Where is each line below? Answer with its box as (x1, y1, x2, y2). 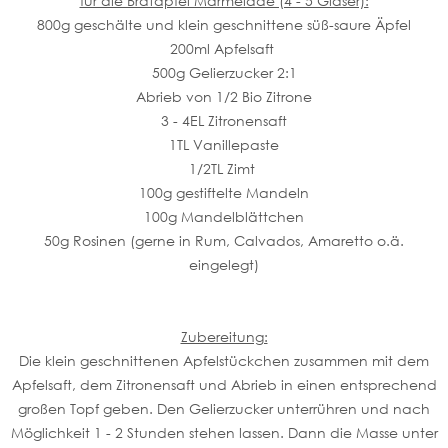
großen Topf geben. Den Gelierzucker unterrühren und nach (18, 399, 430, 417)
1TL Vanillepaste (169, 135, 279, 153)
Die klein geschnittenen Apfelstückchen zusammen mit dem (19, 351, 429, 369)
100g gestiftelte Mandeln (139, 183, 309, 201)
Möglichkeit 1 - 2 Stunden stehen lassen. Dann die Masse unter (10, 423, 438, 441)
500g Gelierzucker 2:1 (151, 63, 297, 81)
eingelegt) (189, 255, 259, 273)
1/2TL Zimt (189, 159, 259, 177)
